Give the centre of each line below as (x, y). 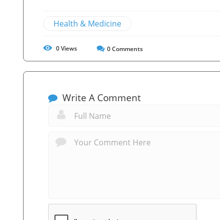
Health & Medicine (87, 23)
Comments (127, 49)
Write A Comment (100, 97)
